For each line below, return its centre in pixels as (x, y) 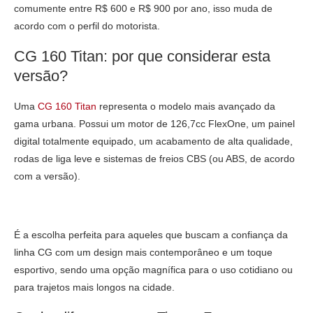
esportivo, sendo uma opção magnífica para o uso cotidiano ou (153, 269)
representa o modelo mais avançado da (186, 106)
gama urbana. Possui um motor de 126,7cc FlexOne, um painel (154, 123)
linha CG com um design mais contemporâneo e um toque (143, 252)
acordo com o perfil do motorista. (87, 26)
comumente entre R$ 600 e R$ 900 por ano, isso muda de (143, 8)
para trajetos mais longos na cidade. (94, 287)
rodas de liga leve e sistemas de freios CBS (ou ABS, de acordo (154, 158)
